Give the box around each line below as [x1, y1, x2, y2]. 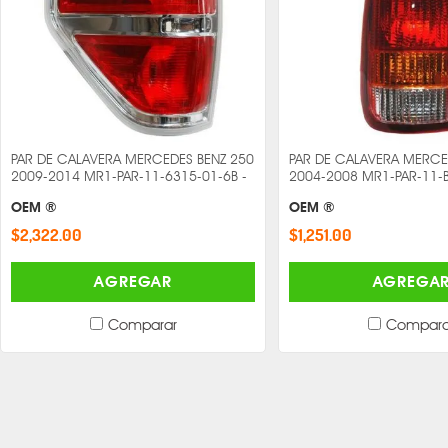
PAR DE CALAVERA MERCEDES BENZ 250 [11, 151, 254, 168]
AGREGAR [94, 271, 172, 291]
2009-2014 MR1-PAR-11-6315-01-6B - [11, 168, 247, 185]
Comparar [107, 314, 177, 334]
